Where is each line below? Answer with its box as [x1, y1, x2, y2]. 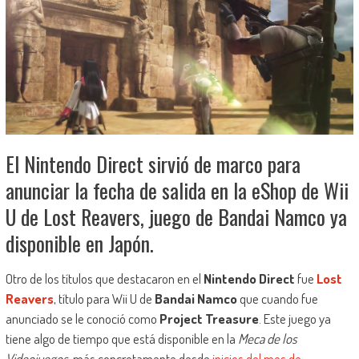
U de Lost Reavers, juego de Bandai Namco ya [5, 201, 347, 233]
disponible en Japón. [5, 228, 154, 260]
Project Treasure [159, 310, 259, 328]
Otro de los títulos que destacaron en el [5, 270, 204, 288]
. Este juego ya [258, 310, 331, 328]
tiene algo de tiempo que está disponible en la [5, 330, 238, 348]
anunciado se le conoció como [5, 310, 159, 328]
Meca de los [237, 330, 297, 348]
